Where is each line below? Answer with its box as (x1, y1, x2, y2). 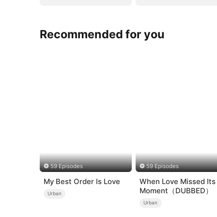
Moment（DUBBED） (139, 186, 213, 195)
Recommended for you (40, 27, 165, 41)
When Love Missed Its (139, 176, 216, 186)
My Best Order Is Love (43, 176, 120, 186)
